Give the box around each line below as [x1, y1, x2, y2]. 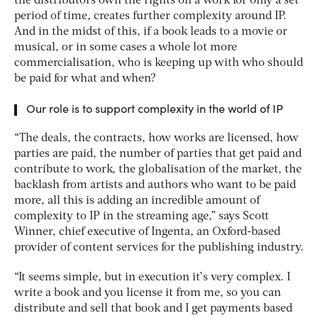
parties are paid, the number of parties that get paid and [14, 148, 302, 160]
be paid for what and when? [14, 72, 156, 84]
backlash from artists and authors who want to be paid [14, 179, 296, 191]
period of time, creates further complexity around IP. [14, 10, 287, 22]
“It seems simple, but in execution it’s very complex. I [14, 271, 290, 283]
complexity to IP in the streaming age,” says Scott [14, 210, 269, 222]
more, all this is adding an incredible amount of [14, 194, 260, 207]
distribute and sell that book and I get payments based [14, 302, 292, 314]
